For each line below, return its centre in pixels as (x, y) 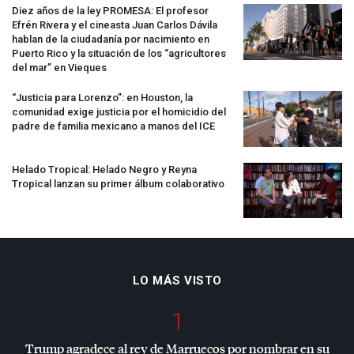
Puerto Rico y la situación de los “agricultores (119, 54)
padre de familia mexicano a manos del (105, 126)
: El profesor (180, 11)
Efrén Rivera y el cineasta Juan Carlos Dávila (115, 25)
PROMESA (127, 11)
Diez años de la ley (57, 11)
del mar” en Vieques (59, 68)
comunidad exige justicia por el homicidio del (119, 112)
